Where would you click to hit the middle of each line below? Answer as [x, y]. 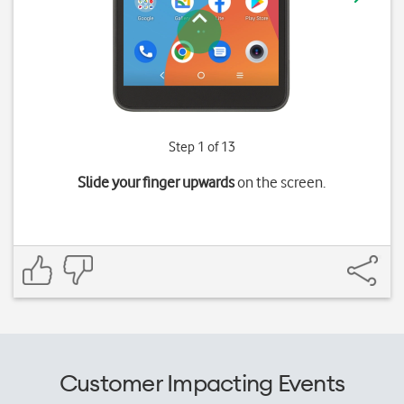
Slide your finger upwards [156, 182]
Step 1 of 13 [202, 147]
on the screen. [280, 182]
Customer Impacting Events [202, 383]
